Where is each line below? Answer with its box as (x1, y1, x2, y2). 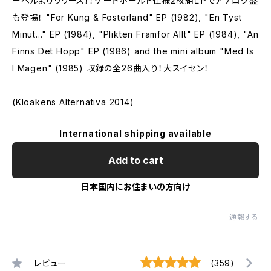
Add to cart (108, 154, 163, 166)
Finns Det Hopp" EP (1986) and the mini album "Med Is (12, 46, 254, 56)
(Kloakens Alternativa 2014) (12, 97, 134, 107)
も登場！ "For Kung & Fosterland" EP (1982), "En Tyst (12, 12, 242, 22)
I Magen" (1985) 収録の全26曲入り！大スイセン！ (12, 63, 209, 73)
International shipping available (59, 128, 212, 139)
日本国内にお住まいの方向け (81, 181, 190, 192)
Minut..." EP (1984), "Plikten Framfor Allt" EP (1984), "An (12, 29, 259, 39)
